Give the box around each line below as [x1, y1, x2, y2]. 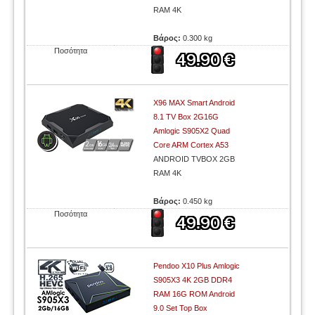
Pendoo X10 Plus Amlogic [153, 262, 240, 270]
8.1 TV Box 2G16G [153, 112, 219, 121]
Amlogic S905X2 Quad [153, 127, 231, 135]
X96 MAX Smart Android [153, 98, 236, 107]
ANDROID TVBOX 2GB [153, 155, 236, 163]
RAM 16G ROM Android [153, 290, 236, 298]
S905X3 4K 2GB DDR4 [153, 276, 233, 284]
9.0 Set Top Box [153, 304, 208, 312]
